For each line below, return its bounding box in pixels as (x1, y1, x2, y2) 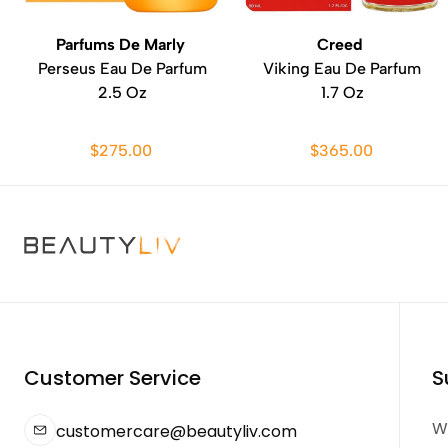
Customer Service (24, 364, 201, 392)
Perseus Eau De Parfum (37, 59, 207, 78)
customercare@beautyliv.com (56, 419, 297, 443)
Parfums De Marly (55, 35, 189, 54)
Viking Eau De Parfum (263, 59, 421, 78)
